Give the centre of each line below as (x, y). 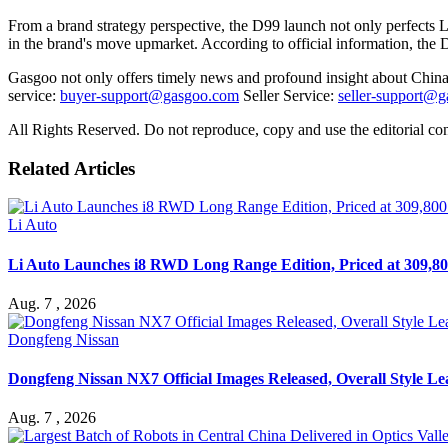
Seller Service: (288, 95)
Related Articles (71, 168)
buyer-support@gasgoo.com (149, 95)
